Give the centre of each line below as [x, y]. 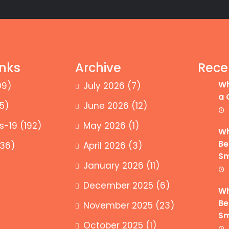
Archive [98, 68]
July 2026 [104, 86]
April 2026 [104, 146]
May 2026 [104, 126]
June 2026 [106, 106]
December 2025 [118, 186]
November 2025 [118, 205]
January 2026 [113, 166]
